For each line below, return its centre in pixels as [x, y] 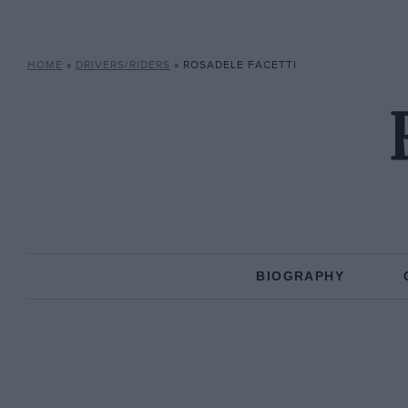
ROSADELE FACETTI [240, 65]
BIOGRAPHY [300, 276]
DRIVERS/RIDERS [122, 65]
